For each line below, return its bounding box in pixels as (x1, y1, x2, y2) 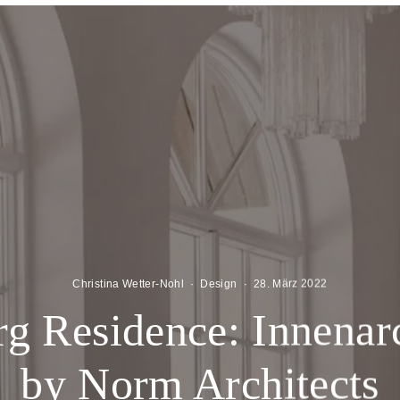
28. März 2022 (253, 277, 328, 290)
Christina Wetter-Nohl (72, 277, 184, 290)
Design (200, 277, 237, 290)
